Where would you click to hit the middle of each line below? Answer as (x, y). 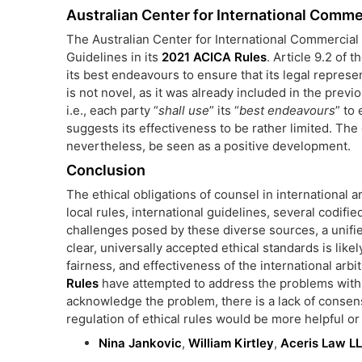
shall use (184, 110)
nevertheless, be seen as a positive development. (208, 146)
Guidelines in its (114, 57)
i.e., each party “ (112, 110)
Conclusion (106, 170)
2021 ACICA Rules (214, 57)
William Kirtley (231, 343)
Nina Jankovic (140, 343)
